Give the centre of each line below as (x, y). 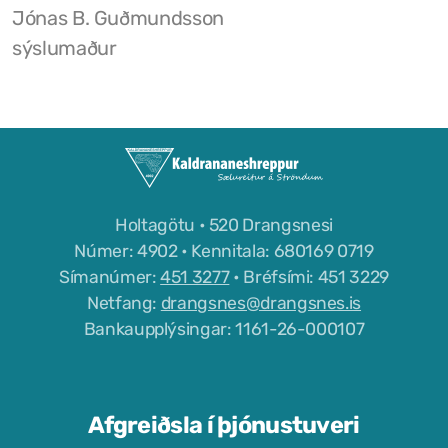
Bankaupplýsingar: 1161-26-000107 (224, 328)
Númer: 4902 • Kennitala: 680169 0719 (224, 250)
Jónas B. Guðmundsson (118, 17)
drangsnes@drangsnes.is (261, 302)
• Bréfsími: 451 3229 (309, 276)
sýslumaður (64, 47)
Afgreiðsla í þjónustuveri (224, 424)
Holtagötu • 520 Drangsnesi (224, 224)
